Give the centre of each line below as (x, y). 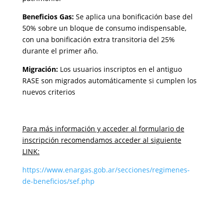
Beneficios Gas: (48, 17)
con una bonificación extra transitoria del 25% (98, 39)
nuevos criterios (49, 92)
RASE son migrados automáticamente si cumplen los (109, 81)
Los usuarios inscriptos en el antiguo (120, 69)
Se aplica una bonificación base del (133, 17)
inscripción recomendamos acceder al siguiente (102, 140)
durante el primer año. (60, 51)
